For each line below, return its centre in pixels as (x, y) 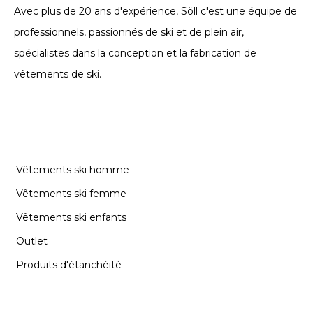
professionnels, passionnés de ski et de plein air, (129, 32)
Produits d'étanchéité (69, 264)
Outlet (32, 241)
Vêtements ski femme (71, 193)
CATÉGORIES (60, 137)
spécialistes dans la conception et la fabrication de (135, 53)
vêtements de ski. (58, 74)
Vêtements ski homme (73, 169)
